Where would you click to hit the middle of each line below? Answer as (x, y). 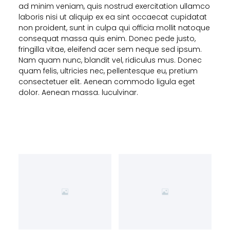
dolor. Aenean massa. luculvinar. (78, 93)
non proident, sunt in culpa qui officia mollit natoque (114, 28)
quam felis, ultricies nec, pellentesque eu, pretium (108, 71)
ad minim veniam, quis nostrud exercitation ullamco (114, 6)
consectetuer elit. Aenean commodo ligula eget (107, 82)
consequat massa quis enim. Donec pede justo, (107, 39)
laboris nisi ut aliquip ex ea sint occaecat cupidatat (112, 17)
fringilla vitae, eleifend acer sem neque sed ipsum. (110, 50)
